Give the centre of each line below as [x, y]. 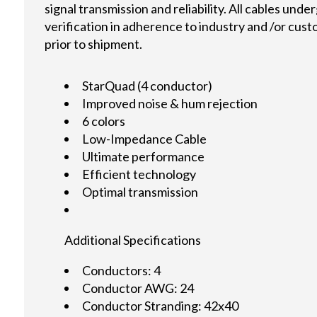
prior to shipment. [94, 44]
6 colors [104, 121]
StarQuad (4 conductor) [148, 86]
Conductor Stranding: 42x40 [161, 306]
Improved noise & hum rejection [170, 104]
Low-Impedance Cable [145, 139]
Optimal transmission [140, 192]
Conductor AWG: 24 [138, 288]
